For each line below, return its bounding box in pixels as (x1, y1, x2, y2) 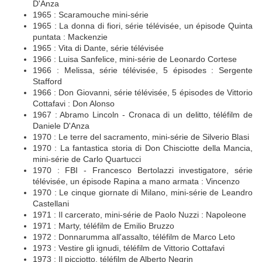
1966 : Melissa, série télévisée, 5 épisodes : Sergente (33, 65, 253, 75)
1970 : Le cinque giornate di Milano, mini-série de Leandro (33, 187, 253, 197)
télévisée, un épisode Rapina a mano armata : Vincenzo (33, 176, 240, 186)
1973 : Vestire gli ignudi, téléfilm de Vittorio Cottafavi (33, 243, 225, 253)
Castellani (33, 198, 69, 208)
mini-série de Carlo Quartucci (33, 154, 141, 164)
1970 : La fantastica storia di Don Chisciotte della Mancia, (33, 143, 253, 153)
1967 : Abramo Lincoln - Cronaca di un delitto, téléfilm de (33, 109, 253, 119)
